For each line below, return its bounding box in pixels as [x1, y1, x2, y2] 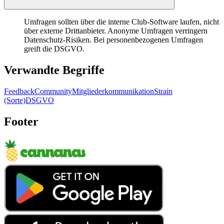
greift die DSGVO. [24, 44, 84, 53]
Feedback [4, 87, 34, 96]
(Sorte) [4, 96, 25, 105]
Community [34, 87, 72, 96]
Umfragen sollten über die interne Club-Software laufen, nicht [24, 17, 219, 26]
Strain [154, 87, 172, 96]
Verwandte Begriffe [4, 63, 104, 77]
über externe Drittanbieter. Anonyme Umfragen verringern [24, 26, 207, 35]
